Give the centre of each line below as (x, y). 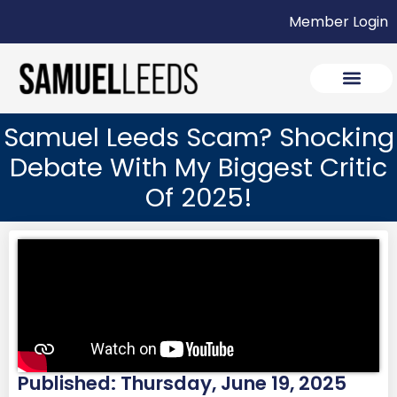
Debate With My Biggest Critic (198, 167)
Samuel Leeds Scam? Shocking (198, 137)
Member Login (339, 22)
